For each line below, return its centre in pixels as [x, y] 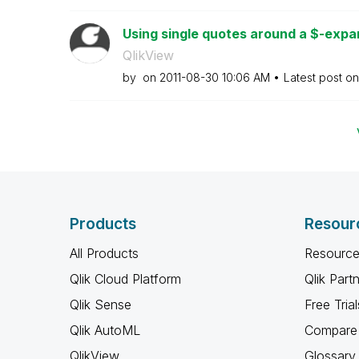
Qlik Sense [101, 305]
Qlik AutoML [105, 330]
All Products [104, 253]
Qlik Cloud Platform [125, 279]
